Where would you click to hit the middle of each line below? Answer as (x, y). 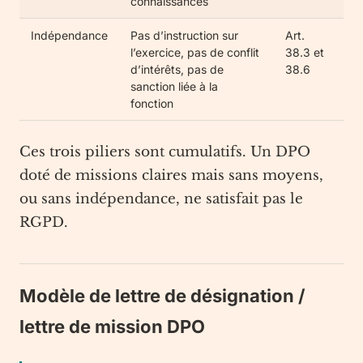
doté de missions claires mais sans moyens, (171, 175)
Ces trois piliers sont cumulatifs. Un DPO (165, 152)
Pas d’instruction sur (184, 35)
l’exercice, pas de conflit (195, 52)
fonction (152, 103)
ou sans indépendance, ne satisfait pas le (161, 199)
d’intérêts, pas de (177, 69)
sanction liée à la (174, 86)
